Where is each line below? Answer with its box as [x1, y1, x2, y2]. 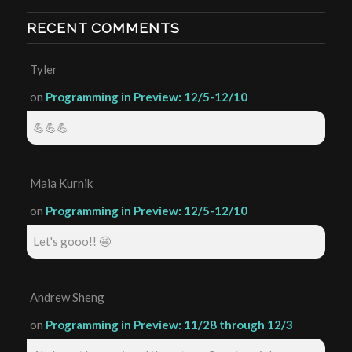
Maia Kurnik [29, 175, 93, 190]
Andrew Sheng [29, 289, 104, 304]
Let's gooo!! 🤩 [32, 233, 111, 248]
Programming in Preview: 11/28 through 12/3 [45, 317, 293, 332]
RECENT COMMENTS [26, 19, 180, 36]
